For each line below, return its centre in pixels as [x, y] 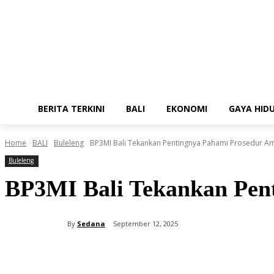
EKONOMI [187, 109]
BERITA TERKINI [71, 109]
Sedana [91, 223]
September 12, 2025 [146, 224]
